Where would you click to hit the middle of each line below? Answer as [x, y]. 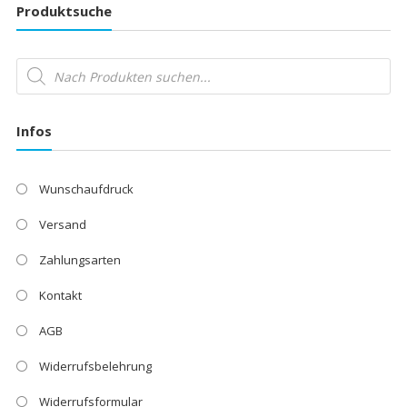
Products [40, 63]
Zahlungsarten [79, 259]
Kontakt [60, 295]
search [34, 75]
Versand [62, 224]
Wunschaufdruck [86, 189]
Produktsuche [64, 11]
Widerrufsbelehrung [95, 366]
